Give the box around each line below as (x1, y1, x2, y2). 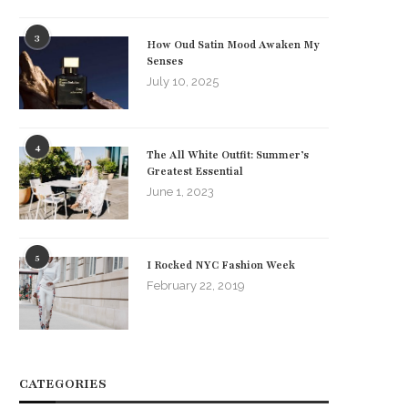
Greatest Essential (147, 163, 243, 178)
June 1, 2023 (147, 184, 214, 199)
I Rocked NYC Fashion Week (147, 257, 295, 272)
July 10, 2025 (147, 74, 219, 88)
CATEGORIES (19, 374, 107, 393)
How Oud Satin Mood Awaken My (147, 36, 320, 52)
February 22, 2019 (147, 278, 245, 292)
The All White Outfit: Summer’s (147, 147, 309, 162)
